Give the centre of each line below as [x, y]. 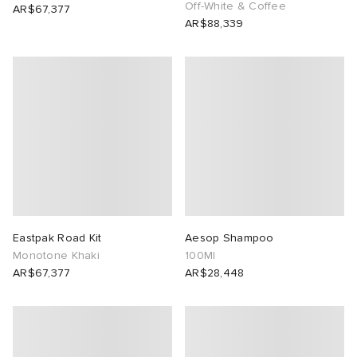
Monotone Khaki [56, 255]
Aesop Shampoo [229, 238]
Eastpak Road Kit [57, 238]
